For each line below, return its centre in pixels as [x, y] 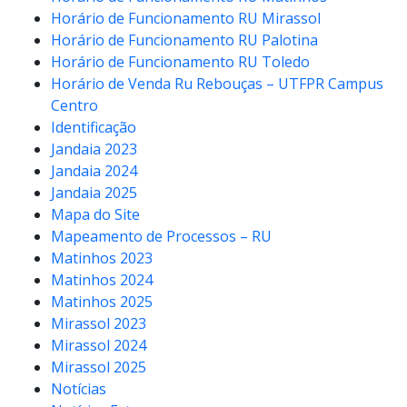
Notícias [79, 388]
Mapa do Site [95, 214]
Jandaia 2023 [94, 149]
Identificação [94, 127]
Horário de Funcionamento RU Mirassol [186, 18]
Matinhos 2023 [102, 258]
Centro [74, 105]
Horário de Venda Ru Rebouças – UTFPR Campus [217, 83]
